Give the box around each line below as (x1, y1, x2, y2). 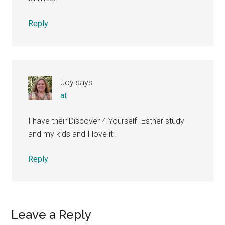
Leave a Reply (11, 207, 92, 222)
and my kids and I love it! (28, 129, 115, 139)
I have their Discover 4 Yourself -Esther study (28, 116, 185, 126)
